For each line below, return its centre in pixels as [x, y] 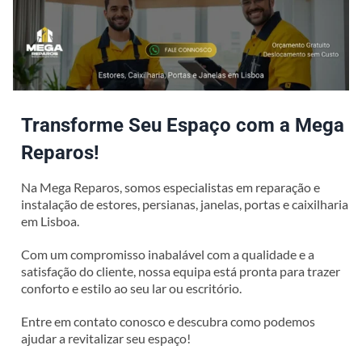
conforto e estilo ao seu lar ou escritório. [131, 288]
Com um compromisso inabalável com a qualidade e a [167, 254]
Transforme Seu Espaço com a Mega [182, 125]
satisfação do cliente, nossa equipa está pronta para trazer [180, 271]
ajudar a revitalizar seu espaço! [105, 338]
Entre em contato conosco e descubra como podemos [168, 321]
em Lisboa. [50, 221]
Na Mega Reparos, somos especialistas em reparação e [170, 187]
